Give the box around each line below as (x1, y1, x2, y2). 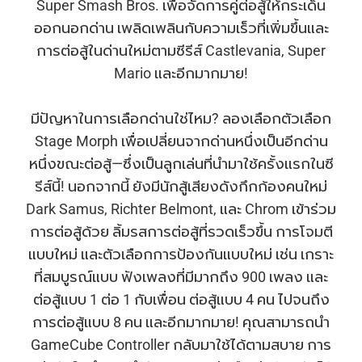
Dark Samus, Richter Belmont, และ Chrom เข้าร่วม (26, 200, 336, 218)
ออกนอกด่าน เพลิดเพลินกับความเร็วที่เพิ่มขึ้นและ (33, 19, 329, 37)
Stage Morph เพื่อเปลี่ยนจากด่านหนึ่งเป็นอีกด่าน (34, 133, 328, 150)
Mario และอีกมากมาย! (114, 65, 248, 82)
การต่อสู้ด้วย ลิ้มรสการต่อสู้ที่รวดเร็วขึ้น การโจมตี (29, 223, 333, 241)
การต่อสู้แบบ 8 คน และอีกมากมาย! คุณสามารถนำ (32, 314, 330, 331)
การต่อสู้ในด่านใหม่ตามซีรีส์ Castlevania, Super (36, 42, 326, 60)
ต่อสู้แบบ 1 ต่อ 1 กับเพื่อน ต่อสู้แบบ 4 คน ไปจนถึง (32, 291, 330, 309)
